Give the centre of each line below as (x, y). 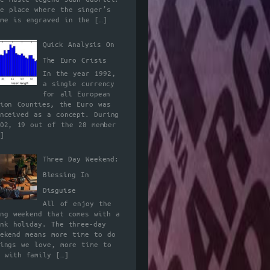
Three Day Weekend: (81, 160)
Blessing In (66, 175)
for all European (77, 94)
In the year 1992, (79, 74)
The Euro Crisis (74, 60)
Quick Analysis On (79, 45)
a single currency (79, 84)
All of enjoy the (77, 204)
